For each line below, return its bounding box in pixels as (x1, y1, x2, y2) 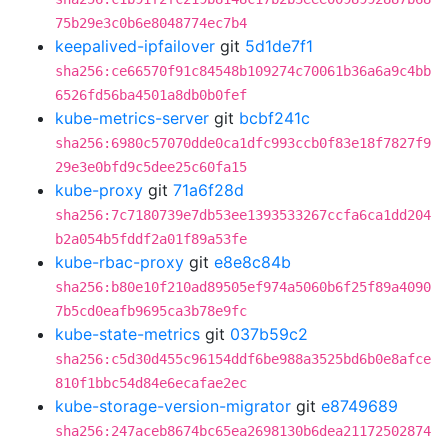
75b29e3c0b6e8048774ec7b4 (55, 15, 247, 31)
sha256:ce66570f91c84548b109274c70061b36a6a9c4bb (55, 63, 431, 79)
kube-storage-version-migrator (55, 396, 291, 416)
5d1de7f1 (245, 36, 313, 56)
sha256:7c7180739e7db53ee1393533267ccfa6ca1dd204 (55, 207, 431, 223)
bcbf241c (239, 108, 310, 128)
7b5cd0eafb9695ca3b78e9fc (55, 303, 247, 319)
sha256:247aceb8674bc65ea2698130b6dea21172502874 (55, 423, 431, 439)
